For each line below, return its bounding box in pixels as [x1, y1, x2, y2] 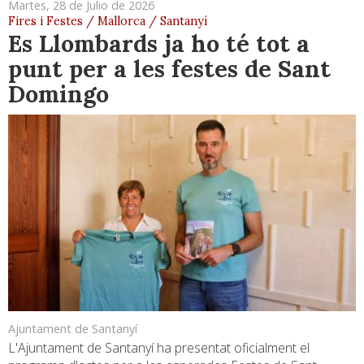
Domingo [8, 79, 109, 110]
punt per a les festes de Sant [8, 54, 331, 84]
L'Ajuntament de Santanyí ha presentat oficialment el [8, 338, 310, 357]
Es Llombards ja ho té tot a [8, 28, 310, 59]
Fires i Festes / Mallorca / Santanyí [8, 14, 207, 29]
